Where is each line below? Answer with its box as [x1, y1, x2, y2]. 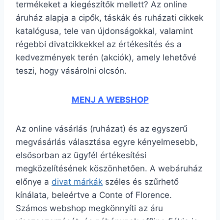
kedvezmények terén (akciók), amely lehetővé [16, 53, 196, 62]
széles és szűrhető [103, 177, 179, 187]
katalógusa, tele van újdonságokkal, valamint [16, 26, 193, 36]
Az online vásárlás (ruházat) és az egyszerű [16, 124, 188, 134]
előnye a [16, 177, 52, 187]
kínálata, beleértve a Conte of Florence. [16, 190, 172, 200]
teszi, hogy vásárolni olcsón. [16, 66, 127, 76]
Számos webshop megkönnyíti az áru [16, 203, 163, 213]
